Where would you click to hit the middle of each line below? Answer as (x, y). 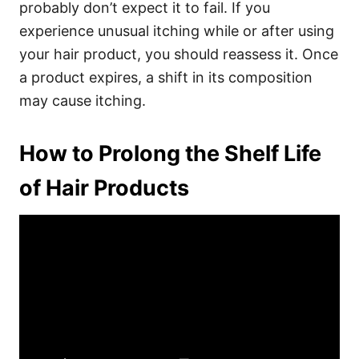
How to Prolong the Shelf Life (170, 153)
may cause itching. (83, 101)
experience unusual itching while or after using (177, 31)
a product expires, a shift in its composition (166, 77)
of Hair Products (104, 188)
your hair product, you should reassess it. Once (179, 54)
